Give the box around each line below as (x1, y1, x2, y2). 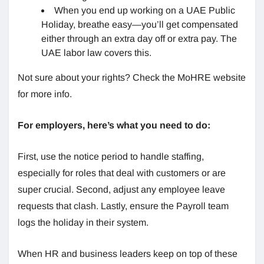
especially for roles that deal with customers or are (18, 167, 226, 178)
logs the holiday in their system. (18, 217, 148, 227)
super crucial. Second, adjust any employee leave (18, 184, 225, 194)
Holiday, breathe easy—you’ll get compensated (41, 19, 238, 29)
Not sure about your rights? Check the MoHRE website (18, 72, 246, 82)
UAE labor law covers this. (41, 47, 151, 58)
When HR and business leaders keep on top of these (18, 248, 237, 259)
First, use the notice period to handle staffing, (18, 151, 204, 161)
